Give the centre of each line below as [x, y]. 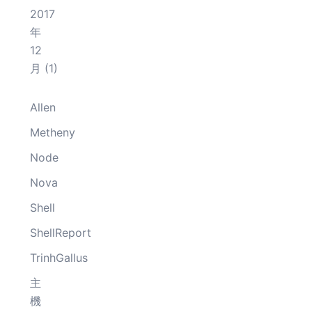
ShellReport [61, 233]
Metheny [53, 132]
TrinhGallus [59, 258]
